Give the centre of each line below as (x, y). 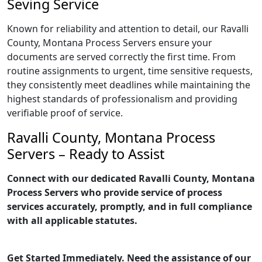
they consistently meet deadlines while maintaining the (129, 85)
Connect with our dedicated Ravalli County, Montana (131, 178)
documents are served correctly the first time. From (121, 57)
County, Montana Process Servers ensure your (110, 43)
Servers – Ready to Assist (86, 154)
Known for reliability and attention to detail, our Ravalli (128, 29)
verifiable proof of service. (65, 113)
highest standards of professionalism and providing (122, 99)
